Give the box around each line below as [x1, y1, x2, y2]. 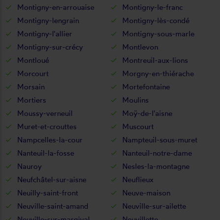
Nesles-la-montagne [122, 161, 190, 171]
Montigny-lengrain [17, 15, 79, 25]
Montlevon [122, 42, 158, 52]
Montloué [17, 55, 49, 65]
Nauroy [17, 161, 42, 171]
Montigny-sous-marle [122, 28, 194, 38]
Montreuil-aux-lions [122, 55, 188, 65]
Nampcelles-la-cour [17, 135, 82, 144]
